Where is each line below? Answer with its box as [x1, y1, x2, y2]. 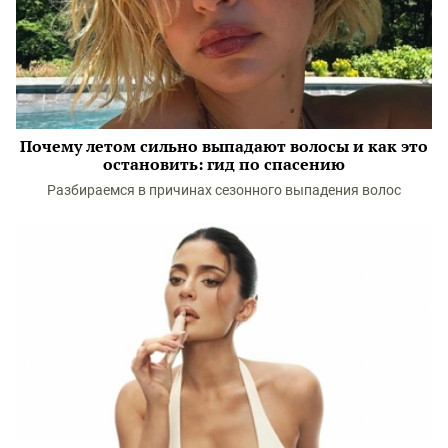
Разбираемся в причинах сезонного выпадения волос [47, 182, 401, 198]
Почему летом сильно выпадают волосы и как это [20, 135, 428, 157]
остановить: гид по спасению [103, 153, 345, 175]
